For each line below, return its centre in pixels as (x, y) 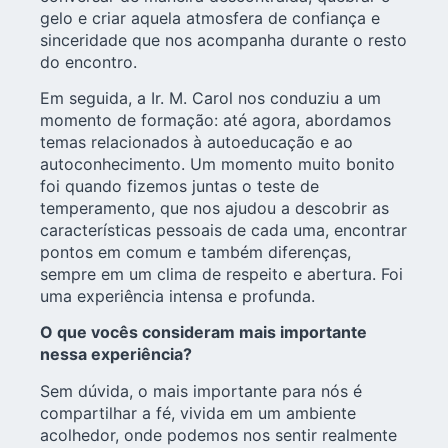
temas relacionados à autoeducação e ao (196, 141)
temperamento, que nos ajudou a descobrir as (214, 207)
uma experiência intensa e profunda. (177, 295)
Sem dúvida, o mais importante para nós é (201, 390)
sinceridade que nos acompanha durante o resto (223, 39)
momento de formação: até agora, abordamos (215, 119)
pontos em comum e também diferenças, (195, 251)
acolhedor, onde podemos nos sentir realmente (218, 434)
